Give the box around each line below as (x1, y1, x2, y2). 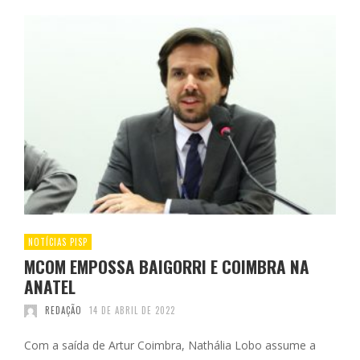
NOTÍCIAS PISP (28, 235, 88, 249)
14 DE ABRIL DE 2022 (89, 304, 175, 317)
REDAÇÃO (44, 304, 82, 317)
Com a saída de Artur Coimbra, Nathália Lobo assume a (24, 337, 316, 354)
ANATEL (24, 274, 76, 300)
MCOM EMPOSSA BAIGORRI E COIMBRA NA (24, 254, 309, 280)
